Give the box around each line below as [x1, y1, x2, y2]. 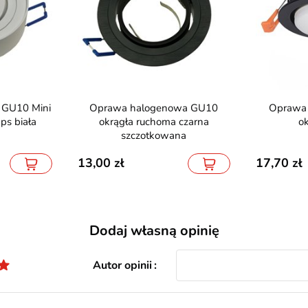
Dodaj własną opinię [89, 221, 219, 241]
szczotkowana [121, 129, 187, 143]
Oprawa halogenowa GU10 [89, 101, 98, 115]
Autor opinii [92, 258, 152, 274]
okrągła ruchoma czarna [98, 115, 209, 129]
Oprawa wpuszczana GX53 [268, 101, 277, 115]
